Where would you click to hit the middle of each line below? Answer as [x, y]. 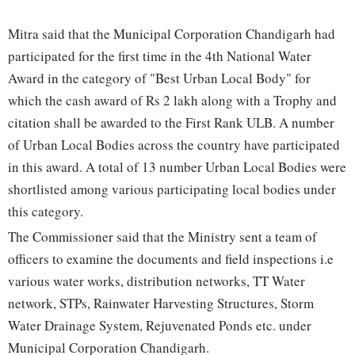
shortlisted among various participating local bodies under [172, 189]
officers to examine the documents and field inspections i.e [171, 259]
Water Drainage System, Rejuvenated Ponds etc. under [160, 326]
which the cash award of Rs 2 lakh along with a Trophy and [172, 101]
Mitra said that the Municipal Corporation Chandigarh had [172, 34]
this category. [46, 212]
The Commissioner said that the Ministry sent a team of [162, 237]
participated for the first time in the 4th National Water [160, 56]
